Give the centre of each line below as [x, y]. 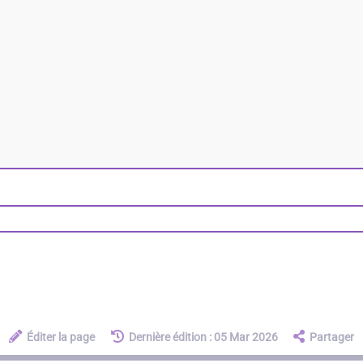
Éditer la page [61, 337]
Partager [331, 337]
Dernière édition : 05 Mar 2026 [203, 337]
